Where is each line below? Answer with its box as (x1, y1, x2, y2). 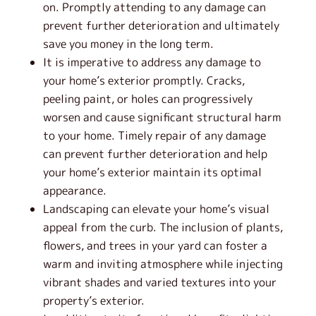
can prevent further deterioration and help (42, 146, 267, 162)
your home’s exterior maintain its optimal (42, 164, 262, 180)
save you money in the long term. (42, 36, 214, 51)
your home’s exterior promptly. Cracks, (42, 73, 245, 88)
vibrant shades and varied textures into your (42, 274, 276, 290)
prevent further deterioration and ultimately (42, 18, 279, 33)
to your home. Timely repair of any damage (42, 128, 266, 143)
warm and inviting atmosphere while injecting (42, 256, 283, 272)
